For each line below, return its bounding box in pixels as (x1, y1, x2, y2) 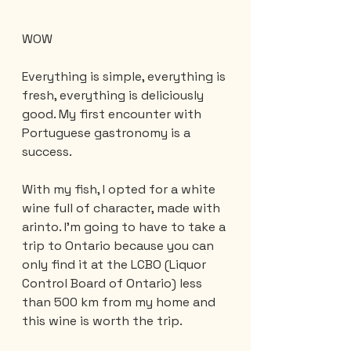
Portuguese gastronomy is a (22, 124, 194, 141)
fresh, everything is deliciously (22, 86, 207, 103)
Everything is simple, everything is (22, 67, 229, 85)
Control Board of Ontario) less (22, 274, 205, 291)
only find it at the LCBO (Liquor (22, 255, 209, 273)
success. (22, 143, 72, 160)
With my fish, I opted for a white (22, 180, 219, 197)
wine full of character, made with (22, 199, 223, 216)
